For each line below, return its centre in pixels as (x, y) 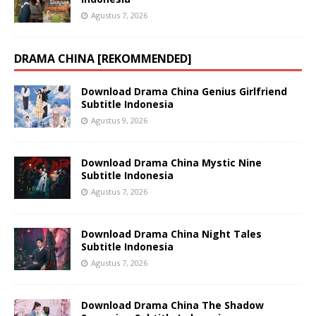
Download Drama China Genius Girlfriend (184, 91)
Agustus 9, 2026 (119, 120)
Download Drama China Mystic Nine (171, 162)
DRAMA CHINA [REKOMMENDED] (103, 58)
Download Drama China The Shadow (172, 305)
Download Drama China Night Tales (171, 233)
